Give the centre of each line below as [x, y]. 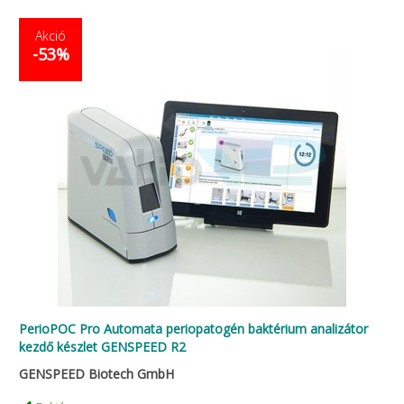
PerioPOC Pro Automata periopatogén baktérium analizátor [193, 329]
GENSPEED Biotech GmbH [96, 374]
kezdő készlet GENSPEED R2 [102, 347]
